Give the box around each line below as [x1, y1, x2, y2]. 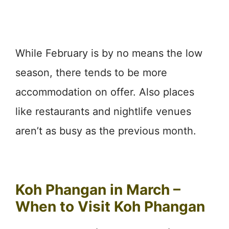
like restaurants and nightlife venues [15, 105, 191, 118]
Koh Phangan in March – [15, 180, 180, 198]
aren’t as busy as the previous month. [15, 124, 196, 137]
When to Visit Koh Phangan [15, 197, 205, 215]
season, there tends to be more [15, 66, 167, 79]
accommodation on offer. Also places [15, 85, 194, 98]
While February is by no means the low [15, 47, 202, 59]
